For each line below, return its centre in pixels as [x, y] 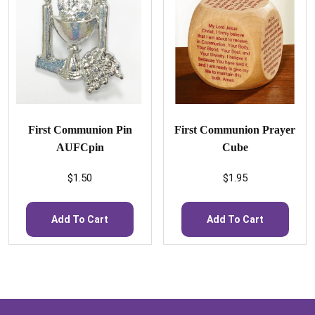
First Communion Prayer [235, 129]
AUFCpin [80, 147]
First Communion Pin [80, 129]
